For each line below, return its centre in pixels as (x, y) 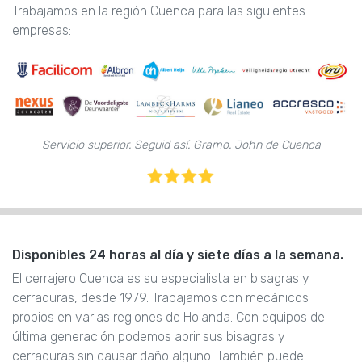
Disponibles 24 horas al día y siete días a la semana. (178, 255)
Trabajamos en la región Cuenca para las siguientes (159, 11)
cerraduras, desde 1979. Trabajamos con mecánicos (160, 297)
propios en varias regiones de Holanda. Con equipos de (168, 317)
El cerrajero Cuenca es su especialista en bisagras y (161, 278)
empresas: (42, 31)
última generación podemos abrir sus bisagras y (149, 336)
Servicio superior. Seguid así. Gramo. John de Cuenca (181, 145)
